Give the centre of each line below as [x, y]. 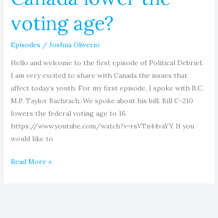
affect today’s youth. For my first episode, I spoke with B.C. [107, 88]
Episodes [25, 45]
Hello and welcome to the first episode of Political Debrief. [107, 63]
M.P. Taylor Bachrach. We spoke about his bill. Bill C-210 [102, 100]
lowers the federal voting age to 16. [69, 113]
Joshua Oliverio [74, 45]
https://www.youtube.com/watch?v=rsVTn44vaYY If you [102, 126]
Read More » [31, 161]
